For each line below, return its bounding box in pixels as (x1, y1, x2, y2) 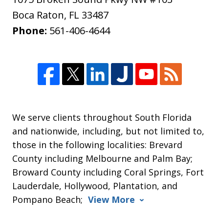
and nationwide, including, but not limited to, (12, 125, 205, 137)
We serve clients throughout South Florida (12, 111, 192, 123)
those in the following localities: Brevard (12, 138, 183, 151)
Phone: (12, 23, 50, 37)
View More (88, 193, 135, 205)
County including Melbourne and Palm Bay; (12, 152, 193, 164)
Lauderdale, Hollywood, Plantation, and (12, 179, 178, 192)
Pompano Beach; (12, 193, 86, 205)
